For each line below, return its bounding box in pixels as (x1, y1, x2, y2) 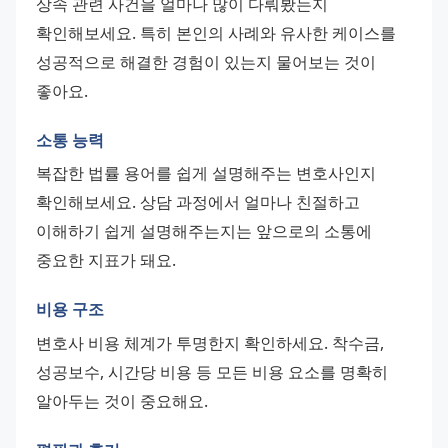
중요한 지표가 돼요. (36, 249, 176, 272)
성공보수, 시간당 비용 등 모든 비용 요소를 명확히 (36, 360, 388, 383)
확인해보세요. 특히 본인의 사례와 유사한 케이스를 (36, 21, 396, 44)
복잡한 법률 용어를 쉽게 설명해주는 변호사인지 (36, 162, 376, 185)
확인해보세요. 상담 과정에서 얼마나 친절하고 (36, 191, 360, 214)
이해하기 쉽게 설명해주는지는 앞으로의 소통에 (36, 220, 372, 243)
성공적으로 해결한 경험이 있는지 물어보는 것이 (36, 50, 376, 73)
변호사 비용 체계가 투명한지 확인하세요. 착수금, (36, 331, 384, 354)
